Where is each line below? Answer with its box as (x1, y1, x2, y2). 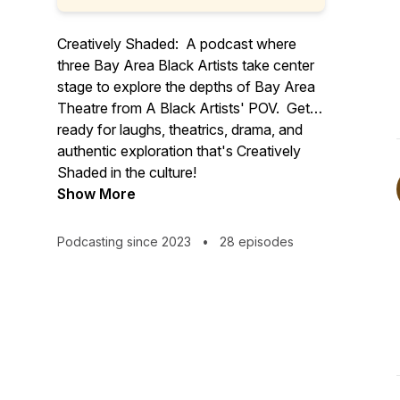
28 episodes (216, 234, 294, 249)
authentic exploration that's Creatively (57, 142, 301, 160)
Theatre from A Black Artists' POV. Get (57, 99, 310, 117)
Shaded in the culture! (57, 163, 196, 181)
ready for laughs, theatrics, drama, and (57, 121, 303, 138)
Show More (57, 185, 136, 203)
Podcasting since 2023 (57, 234, 195, 249)
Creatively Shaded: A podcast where (57, 35, 296, 53)
